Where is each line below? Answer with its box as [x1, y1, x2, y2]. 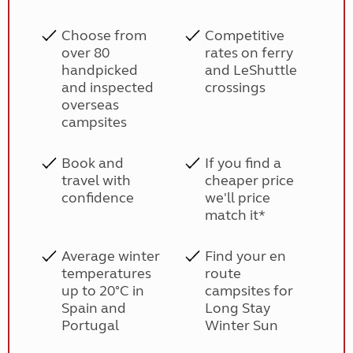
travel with [61, 172, 131, 189]
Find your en [205, 247, 287, 265]
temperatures [61, 265, 151, 282]
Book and [61, 154, 124, 172]
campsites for [205, 282, 294, 299]
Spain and [61, 299, 126, 317]
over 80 [61, 44, 110, 61]
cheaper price [205, 172, 295, 189]
